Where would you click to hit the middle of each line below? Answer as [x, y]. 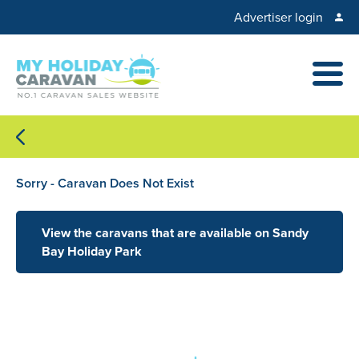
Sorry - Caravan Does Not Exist [105, 183]
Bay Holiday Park [92, 251]
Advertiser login [278, 17]
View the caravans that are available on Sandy [175, 232]
